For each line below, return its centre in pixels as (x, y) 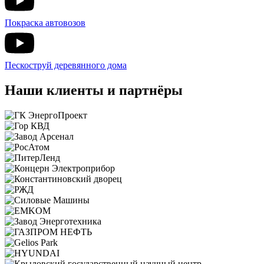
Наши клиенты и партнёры (94, 90)
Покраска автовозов (45, 22)
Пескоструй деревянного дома (66, 65)
